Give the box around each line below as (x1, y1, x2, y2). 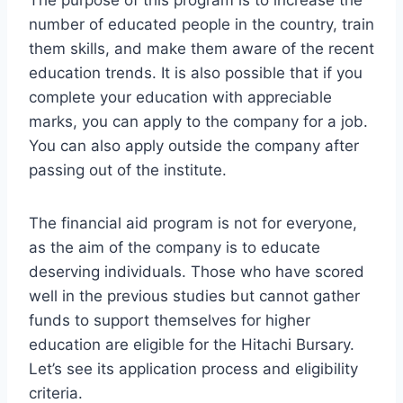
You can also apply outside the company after (29, 136, 359, 155)
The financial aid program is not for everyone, (29, 213, 357, 232)
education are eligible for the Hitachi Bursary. (29, 335, 354, 354)
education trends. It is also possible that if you (29, 63, 363, 82)
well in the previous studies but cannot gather (29, 286, 360, 305)
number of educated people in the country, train (29, 14, 374, 33)
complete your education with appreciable (29, 87, 332, 106)
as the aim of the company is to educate (29, 237, 320, 256)
